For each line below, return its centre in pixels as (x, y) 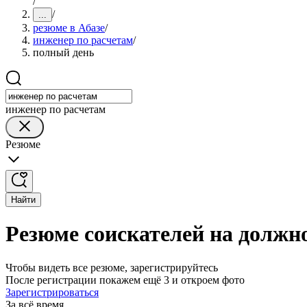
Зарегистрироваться (52, 292)
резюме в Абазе (69, 28)
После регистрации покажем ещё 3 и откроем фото (125, 280)
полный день (63, 52)
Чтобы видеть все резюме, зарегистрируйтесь (112, 267)
